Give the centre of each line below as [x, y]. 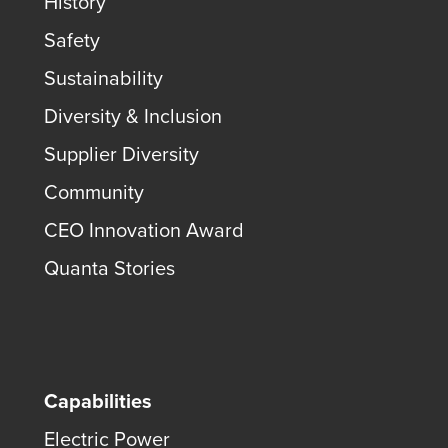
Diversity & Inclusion [133, 116]
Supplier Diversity [121, 154]
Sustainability [103, 78]
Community [94, 192]
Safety [72, 40]
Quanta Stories [109, 268]
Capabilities [98, 401]
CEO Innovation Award [144, 230]
